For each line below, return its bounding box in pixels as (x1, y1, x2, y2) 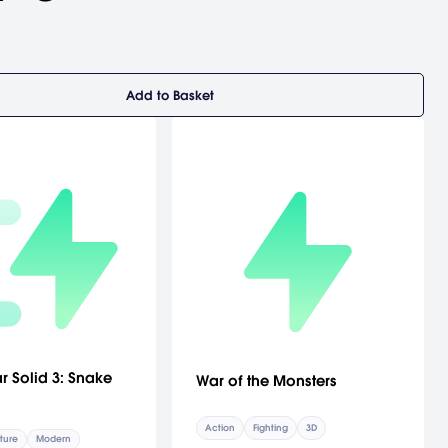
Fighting (252, 421, 288, 434)
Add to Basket (125, 86, 214, 104)
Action (204, 421, 235, 434)
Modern (35, 433, 71, 446)
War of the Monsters (195, 370, 337, 390)
